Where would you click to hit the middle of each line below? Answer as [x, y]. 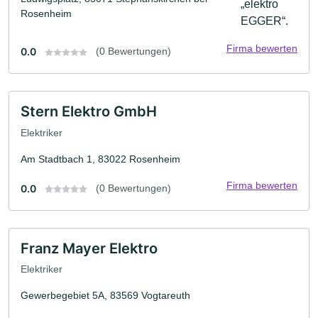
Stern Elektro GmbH [89, 112]
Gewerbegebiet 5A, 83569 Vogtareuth [105, 296]
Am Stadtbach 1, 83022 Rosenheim [100, 159]
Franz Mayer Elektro [89, 248]
